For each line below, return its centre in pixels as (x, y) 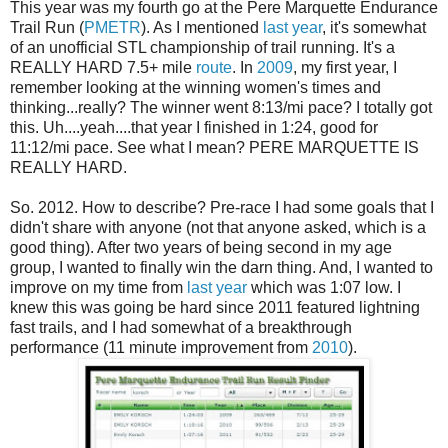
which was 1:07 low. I (324, 288)
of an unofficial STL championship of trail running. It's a (202, 48)
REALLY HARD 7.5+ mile (103, 68)
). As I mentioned (202, 28)
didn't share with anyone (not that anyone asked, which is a (218, 228)
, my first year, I (345, 68)
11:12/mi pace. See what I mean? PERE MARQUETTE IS (214, 148)
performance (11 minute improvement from (161, 348)
